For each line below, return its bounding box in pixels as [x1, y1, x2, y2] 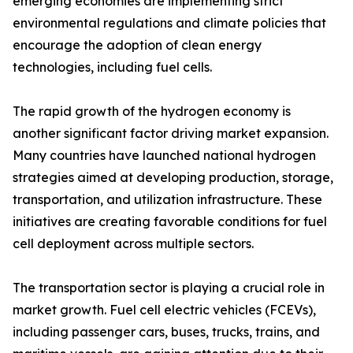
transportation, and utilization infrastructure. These [13, 191, 322, 208]
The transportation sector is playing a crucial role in [13, 280, 325, 296]
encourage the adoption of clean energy [13, 37, 262, 54]
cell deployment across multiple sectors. [13, 236, 254, 252]
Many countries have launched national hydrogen [13, 147, 316, 164]
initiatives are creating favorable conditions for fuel [13, 214, 327, 230]
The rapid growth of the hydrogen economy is [13, 103, 291, 120]
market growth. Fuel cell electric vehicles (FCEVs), [13, 302, 316, 318]
